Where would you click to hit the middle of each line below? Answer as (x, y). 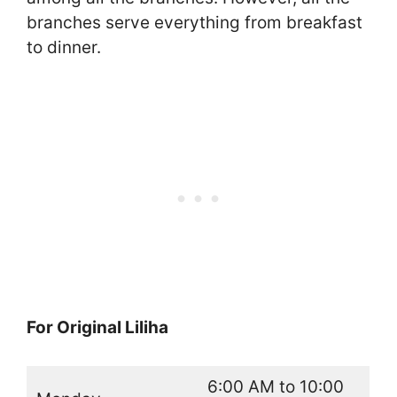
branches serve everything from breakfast (195, 22)
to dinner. (64, 47)
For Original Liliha (97, 328)
